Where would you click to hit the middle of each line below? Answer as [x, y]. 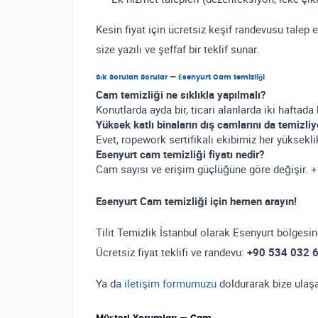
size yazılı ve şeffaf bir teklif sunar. [177, 49]
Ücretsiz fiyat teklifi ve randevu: [171, 252]
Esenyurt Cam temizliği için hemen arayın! [196, 201]
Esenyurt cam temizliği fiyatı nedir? [180, 154]
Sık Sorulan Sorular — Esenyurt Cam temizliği [180, 78]
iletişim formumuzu [170, 284]
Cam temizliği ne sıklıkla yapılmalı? [181, 95]
